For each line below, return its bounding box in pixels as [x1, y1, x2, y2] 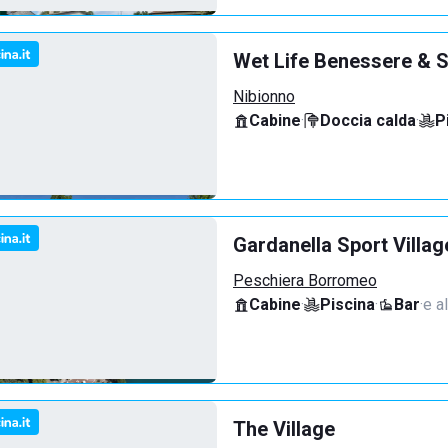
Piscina [320, 295, 375, 314]
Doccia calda [320, 111, 416, 130]
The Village [233, 417, 335, 441]
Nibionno [233, 87, 295, 106]
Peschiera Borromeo [233, 271, 377, 290]
